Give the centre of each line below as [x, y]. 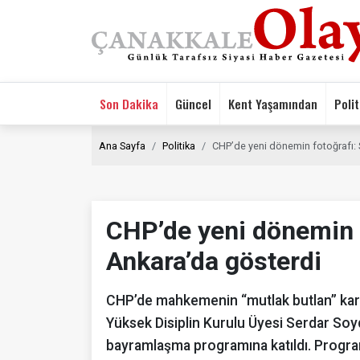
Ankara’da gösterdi [214, 261]
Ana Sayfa [122, 145]
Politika [179, 145]
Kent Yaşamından [273, 103]
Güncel [193, 103]
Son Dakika [129, 103]
